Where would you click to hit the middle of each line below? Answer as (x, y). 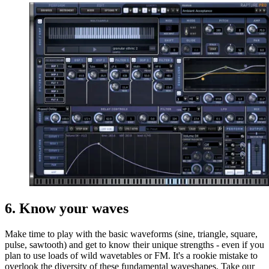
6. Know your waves (67, 209)
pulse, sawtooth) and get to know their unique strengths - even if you (134, 245)
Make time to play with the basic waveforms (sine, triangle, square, (131, 234)
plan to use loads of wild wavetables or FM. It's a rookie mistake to (131, 256)
